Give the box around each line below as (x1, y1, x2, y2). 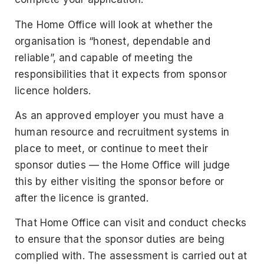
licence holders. (15, 84, 91, 97)
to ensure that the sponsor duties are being (15, 233, 225, 246)
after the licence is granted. (15, 192, 148, 204)
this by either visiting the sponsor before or (15, 176, 225, 188)
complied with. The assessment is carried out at (15, 250, 247, 262)
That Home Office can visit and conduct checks (15, 217, 247, 229)
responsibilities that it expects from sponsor (15, 68, 227, 80)
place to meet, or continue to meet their (15, 143, 209, 155)
